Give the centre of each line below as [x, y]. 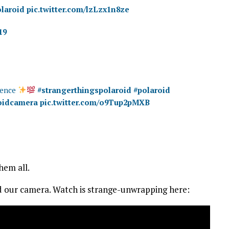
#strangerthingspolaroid [85, 90]
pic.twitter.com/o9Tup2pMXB [95, 102]
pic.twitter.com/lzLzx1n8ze [78, 9]
